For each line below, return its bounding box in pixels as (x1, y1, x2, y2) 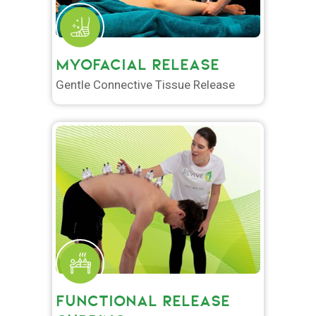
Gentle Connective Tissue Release (56, 78, 235, 92)
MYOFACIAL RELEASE (56, 55, 219, 75)
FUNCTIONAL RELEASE (56, 291, 230, 310)
